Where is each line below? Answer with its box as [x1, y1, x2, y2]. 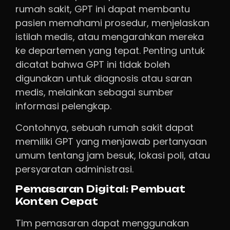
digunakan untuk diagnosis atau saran [15, 72, 192, 85]
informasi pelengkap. [15, 100, 111, 113]
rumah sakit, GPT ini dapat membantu [15, 3, 190, 16]
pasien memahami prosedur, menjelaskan [15, 16, 209, 30]
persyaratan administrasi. [15, 162, 133, 176]
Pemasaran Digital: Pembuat [15, 183, 185, 196]
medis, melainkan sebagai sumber [15, 86, 174, 99]
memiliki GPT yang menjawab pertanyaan [15, 135, 207, 148]
